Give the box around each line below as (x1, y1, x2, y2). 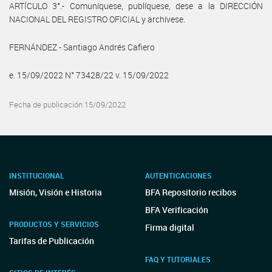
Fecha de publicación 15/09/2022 (9, 99, 126, 110)
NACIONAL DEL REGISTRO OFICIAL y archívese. (9, 13, 185, 25)
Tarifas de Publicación (9, 235, 94, 246)
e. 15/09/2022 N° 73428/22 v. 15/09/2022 (9, 69, 169, 81)
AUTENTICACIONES (145, 171, 212, 180)
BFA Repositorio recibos (145, 186, 236, 198)
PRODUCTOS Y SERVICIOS (9, 219, 99, 229)
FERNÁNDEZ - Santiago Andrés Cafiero (9, 41, 155, 53)
